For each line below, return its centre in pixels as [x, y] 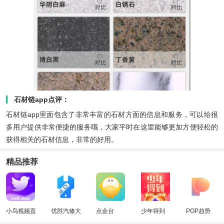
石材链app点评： [41, 99]
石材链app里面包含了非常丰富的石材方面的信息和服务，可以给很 [112, 114]
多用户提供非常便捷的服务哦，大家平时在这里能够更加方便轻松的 [112, 127]
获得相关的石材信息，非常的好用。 [62, 139]
